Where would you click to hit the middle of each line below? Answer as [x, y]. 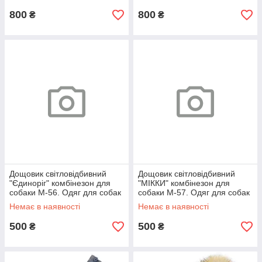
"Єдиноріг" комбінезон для [60, 183]
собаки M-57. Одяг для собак [194, 192]
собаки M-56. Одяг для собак [65, 192]
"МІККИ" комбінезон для [184, 183]
